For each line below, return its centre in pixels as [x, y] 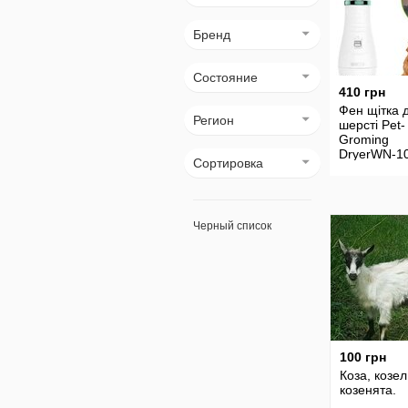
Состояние [225, 77]
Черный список [232, 226]
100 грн [363, 357]
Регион [214, 120]
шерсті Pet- [372, 125]
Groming [364, 139]
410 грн [362, 92]
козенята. [368, 390]
